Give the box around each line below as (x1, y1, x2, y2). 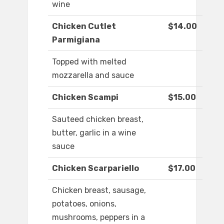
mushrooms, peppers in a (52, 212, 145, 222)
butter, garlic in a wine (52, 128, 136, 138)
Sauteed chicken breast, (52, 114, 143, 124)
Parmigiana (52, 35, 100, 45)
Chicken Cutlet (52, 21, 116, 31)
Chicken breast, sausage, (52, 185, 146, 195)
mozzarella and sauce (52, 70, 134, 80)
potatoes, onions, (52, 199, 116, 209)
